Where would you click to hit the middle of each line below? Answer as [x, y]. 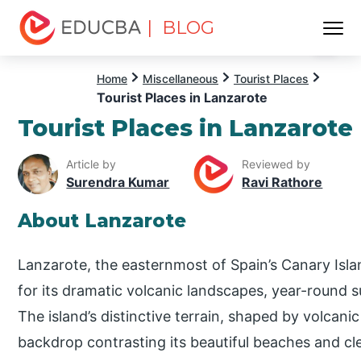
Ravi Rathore [282, 183]
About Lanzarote [102, 220]
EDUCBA [46, 54]
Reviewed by [276, 164]
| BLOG [181, 28]
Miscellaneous [180, 79]
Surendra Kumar [118, 183]
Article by [91, 164]
